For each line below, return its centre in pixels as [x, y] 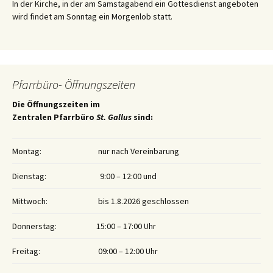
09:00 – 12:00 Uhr [127, 251]
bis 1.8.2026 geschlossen [143, 201]
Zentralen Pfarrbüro [54, 117]
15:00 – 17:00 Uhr [126, 226]
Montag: [27, 151]
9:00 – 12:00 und [126, 176]
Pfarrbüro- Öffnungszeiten [74, 85]
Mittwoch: [30, 201]
